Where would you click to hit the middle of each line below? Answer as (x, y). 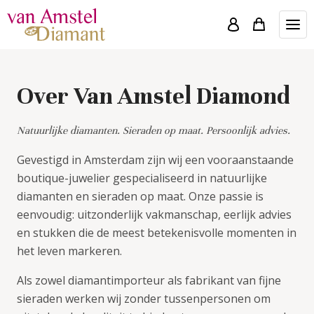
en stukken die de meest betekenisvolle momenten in (157, 232)
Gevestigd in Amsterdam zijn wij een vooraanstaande (155, 159)
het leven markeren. (69, 251)
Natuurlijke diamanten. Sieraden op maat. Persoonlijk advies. (153, 130)
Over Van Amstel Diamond (153, 96)
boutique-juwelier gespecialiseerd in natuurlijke (142, 178)
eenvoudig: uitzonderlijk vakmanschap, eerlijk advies (154, 214)
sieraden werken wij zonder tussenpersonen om (144, 298)
